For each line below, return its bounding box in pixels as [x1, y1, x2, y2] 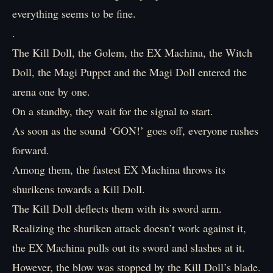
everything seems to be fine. [12, 6, 136, 21]
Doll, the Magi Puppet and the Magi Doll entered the [12, 65, 247, 79]
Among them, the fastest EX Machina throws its [12, 162, 225, 177]
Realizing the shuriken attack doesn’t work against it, [12, 221, 246, 235]
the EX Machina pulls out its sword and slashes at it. [12, 240, 245, 255]
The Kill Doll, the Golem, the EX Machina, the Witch [12, 45, 252, 60]
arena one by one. [12, 84, 90, 99]
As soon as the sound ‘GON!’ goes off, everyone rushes [12, 123, 258, 138]
